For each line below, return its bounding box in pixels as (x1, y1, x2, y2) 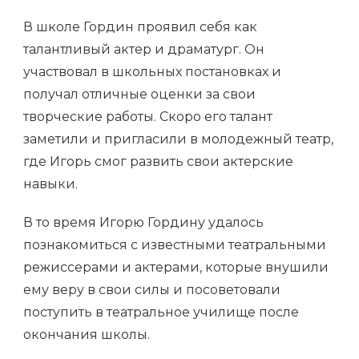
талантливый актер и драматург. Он (23, 42, 264, 58)
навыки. (23, 176, 78, 192)
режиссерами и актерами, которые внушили (23, 260, 329, 276)
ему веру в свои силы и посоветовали (23, 282, 280, 298)
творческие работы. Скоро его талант (23, 109, 272, 125)
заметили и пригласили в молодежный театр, (23, 131, 333, 147)
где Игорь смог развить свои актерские (23, 154, 293, 170)
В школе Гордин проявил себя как (23, 19, 257, 35)
